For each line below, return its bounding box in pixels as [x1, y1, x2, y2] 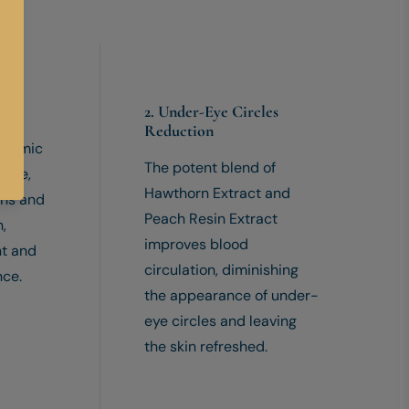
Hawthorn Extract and [143, 184, 290, 204]
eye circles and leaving [143, 311, 297, 331]
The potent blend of [143, 158, 276, 178]
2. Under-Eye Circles [143, 101, 278, 122]
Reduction [143, 121, 214, 142]
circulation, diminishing [143, 260, 299, 280]
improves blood [143, 235, 248, 255]
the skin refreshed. [143, 337, 267, 357]
